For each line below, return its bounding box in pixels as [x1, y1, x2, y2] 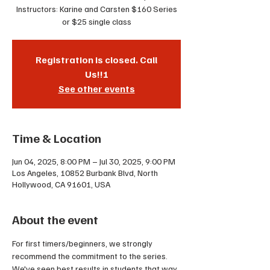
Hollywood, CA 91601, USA [12, 179, 110, 189]
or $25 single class [61, 16, 131, 27]
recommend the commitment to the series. [12, 251, 169, 261]
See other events [58, 83, 135, 95]
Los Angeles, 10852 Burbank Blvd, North [12, 168, 158, 178]
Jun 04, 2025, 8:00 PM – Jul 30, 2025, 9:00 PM [12, 156, 175, 166]
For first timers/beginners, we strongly [12, 238, 154, 248]
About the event [12, 212, 98, 227]
